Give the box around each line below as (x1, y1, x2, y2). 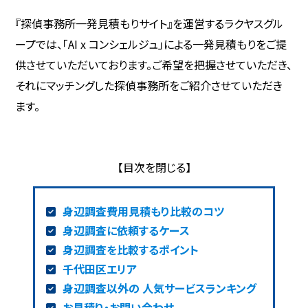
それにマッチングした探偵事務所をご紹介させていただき (15, 77, 283, 94)
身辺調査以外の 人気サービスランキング (62, 280, 256, 297)
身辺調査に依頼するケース (62, 222, 190, 239)
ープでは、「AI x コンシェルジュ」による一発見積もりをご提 (15, 36, 287, 53)
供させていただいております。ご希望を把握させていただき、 (15, 56, 293, 74)
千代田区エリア (62, 261, 137, 278)
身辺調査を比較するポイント (62, 241, 199, 258)
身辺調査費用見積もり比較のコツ (62, 203, 224, 220)
